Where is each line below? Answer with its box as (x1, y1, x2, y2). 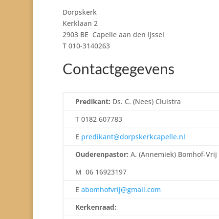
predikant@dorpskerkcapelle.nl (81, 132, 185, 142)
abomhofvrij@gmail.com (81, 185, 161, 195)
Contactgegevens (62, 60, 177, 78)
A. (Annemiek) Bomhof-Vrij (128, 150, 217, 159)
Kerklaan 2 (62, 19, 98, 28)
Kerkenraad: (75, 202, 116, 212)
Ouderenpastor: (75, 150, 129, 159)
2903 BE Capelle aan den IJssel (62, 30, 164, 40)
